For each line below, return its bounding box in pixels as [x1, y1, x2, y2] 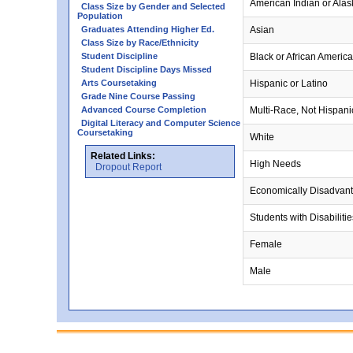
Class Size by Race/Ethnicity [81, 38, 199, 47]
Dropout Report [95, 162, 162, 173]
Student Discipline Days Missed [81, 65, 212, 74]
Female [250, 239, 282, 250]
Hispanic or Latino [250, 78, 328, 89]
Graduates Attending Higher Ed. [81, 24, 214, 34]
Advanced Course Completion [81, 105, 206, 114]
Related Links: [91, 150, 155, 162]
